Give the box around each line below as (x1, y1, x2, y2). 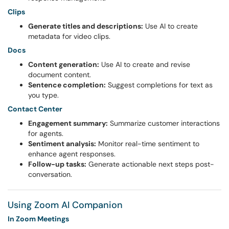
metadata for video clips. (28, 32, 110, 41)
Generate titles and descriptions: (28, 21, 143, 31)
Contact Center (8, 104, 62, 113)
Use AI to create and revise (99, 60, 190, 69)
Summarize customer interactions (108, 119, 220, 128)
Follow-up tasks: (28, 159, 86, 169)
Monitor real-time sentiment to (96, 139, 199, 148)
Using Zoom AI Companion (8, 199, 123, 211)
